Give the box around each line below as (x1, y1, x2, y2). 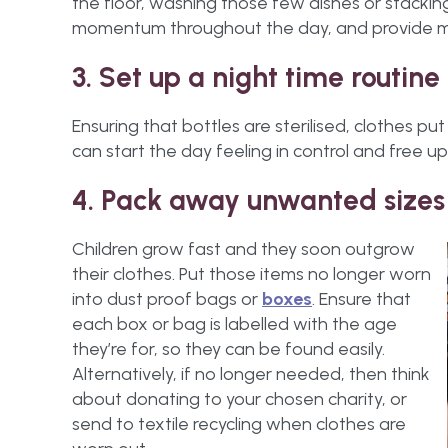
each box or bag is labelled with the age (72, 313, 397, 335)
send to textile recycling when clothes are (72, 413, 406, 435)
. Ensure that (312, 288, 411, 310)
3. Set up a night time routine (72, 60, 440, 94)
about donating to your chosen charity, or (72, 388, 407, 410)
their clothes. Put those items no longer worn (72, 263, 431, 285)
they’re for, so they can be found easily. (72, 338, 385, 360)
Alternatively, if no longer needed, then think (72, 363, 430, 385)
